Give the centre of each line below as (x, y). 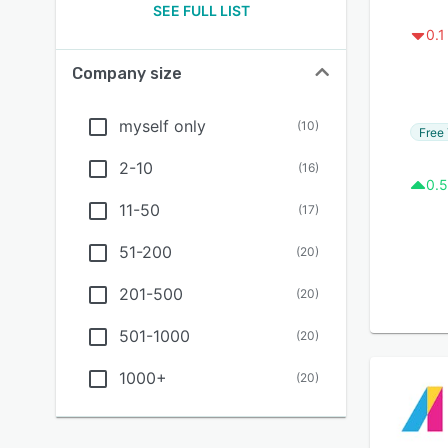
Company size (127, 73)
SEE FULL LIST (201, 10)
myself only (162, 126)
